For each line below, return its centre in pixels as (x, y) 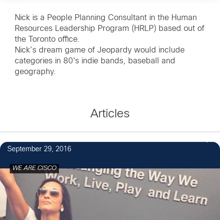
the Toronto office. (47, 39)
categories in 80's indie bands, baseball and (95, 61)
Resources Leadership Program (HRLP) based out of (110, 28)
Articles (110, 114)
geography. (35, 72)
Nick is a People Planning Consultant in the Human (106, 18)
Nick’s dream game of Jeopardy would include (100, 50)
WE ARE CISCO (34, 168)
